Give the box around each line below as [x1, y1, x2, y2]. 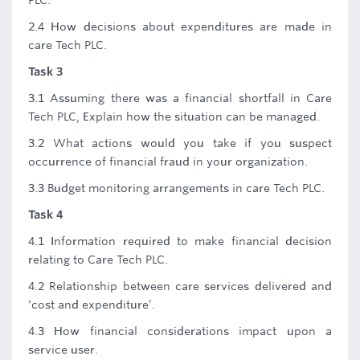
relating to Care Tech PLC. [28, 253, 168, 266]
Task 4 [28, 208, 63, 221]
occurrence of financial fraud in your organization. [28, 155, 308, 168]
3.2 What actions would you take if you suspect [28, 137, 332, 149]
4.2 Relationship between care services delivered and [28, 280, 332, 292]
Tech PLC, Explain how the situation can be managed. [28, 110, 320, 123]
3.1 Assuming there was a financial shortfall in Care [28, 92, 332, 104]
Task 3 [28, 65, 63, 78]
